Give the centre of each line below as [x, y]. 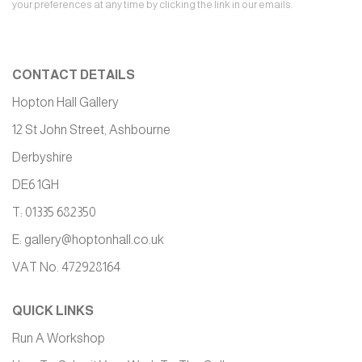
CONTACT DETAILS [74, 75]
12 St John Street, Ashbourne [91, 130]
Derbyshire [42, 157]
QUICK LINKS [53, 311]
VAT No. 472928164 [66, 267]
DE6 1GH [36, 185]
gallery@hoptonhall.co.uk [94, 240]
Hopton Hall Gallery [65, 102]
